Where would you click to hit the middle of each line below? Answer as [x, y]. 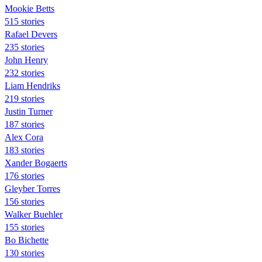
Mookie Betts [30, 8]
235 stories [25, 47]
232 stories [25, 73]
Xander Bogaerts [36, 163]
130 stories [25, 253]
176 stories [25, 175]
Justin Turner [29, 111]
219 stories [25, 98]
